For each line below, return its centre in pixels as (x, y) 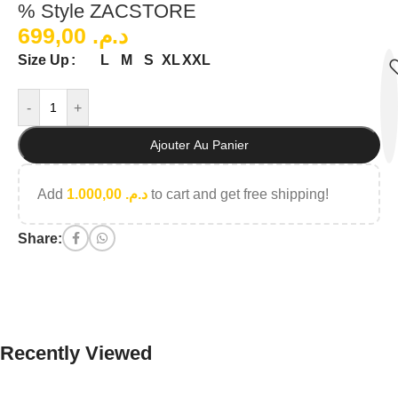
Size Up (44, 60)
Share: (40, 238)
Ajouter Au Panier (199, 145)
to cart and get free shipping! (238, 195)
